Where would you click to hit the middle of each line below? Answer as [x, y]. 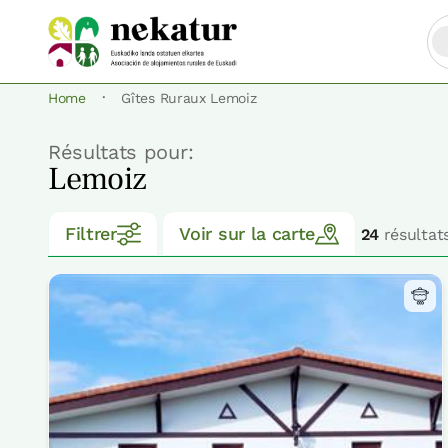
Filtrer [91, 234]
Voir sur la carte [247, 234]
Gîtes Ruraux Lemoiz [189, 98]
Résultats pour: [121, 152]
